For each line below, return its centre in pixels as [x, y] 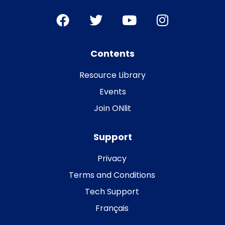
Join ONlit [113, 108]
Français [112, 208]
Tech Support [112, 191]
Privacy [112, 158]
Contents [113, 53]
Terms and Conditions [112, 175]
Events [113, 91]
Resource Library [113, 75]
